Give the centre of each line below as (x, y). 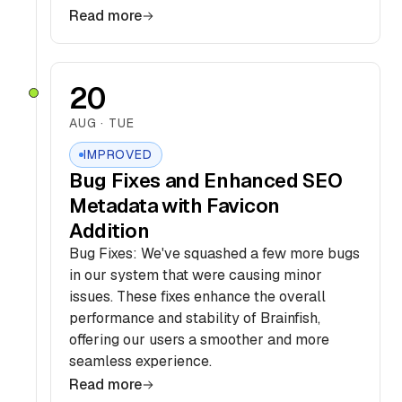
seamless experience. (140, 361)
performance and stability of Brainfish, (195, 318)
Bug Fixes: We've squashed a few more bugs (214, 253)
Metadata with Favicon (175, 205)
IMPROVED (118, 154)
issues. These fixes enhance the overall (197, 297)
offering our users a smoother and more (199, 340)
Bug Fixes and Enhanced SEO (206, 180)
